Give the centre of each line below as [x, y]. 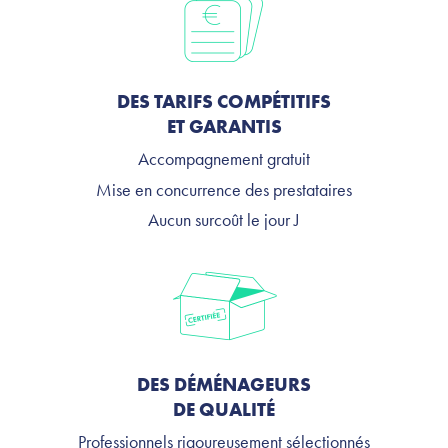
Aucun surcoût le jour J [224, 219]
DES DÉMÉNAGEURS [224, 384]
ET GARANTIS [224, 127]
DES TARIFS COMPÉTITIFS [224, 102]
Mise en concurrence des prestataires [224, 189]
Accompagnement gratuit [224, 159]
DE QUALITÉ [224, 409]
